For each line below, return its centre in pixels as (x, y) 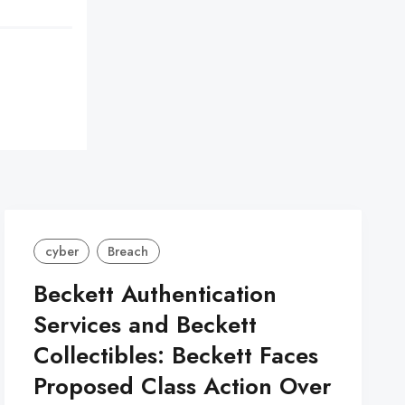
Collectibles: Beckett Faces (176, 356)
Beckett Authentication (155, 295)
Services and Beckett (146, 325)
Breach (128, 251)
